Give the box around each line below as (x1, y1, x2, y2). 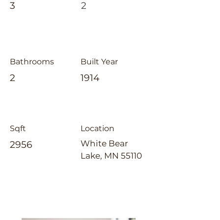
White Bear (81, 138, 128, 148)
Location (81, 124, 114, 133)
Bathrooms (10, 57, 54, 66)
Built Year (81, 57, 118, 66)
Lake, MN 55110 (81, 151, 142, 161)
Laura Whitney (22, 192, 86, 205)
